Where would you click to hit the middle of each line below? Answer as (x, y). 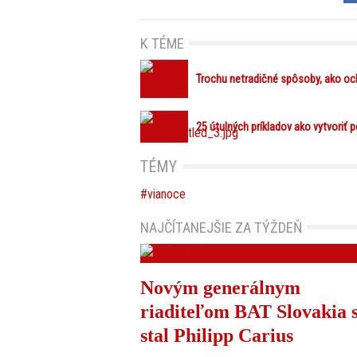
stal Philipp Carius (217, 336)
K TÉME (162, 43)
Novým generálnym (220, 288)
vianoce (167, 194)
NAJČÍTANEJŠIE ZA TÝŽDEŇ (221, 227)
